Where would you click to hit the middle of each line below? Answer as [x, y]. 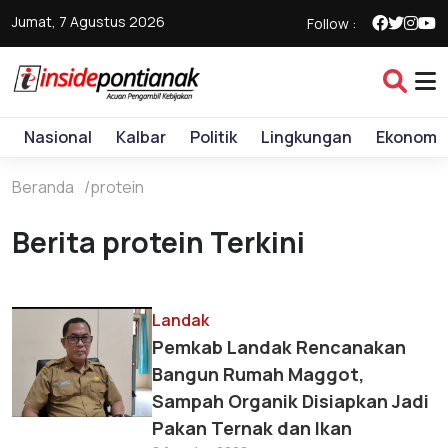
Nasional [58, 137]
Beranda [43, 187]
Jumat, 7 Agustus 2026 [88, 21]
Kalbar [141, 137]
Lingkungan [306, 137]
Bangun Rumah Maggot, [258, 374]
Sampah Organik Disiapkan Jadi [290, 401]
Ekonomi [408, 137]
